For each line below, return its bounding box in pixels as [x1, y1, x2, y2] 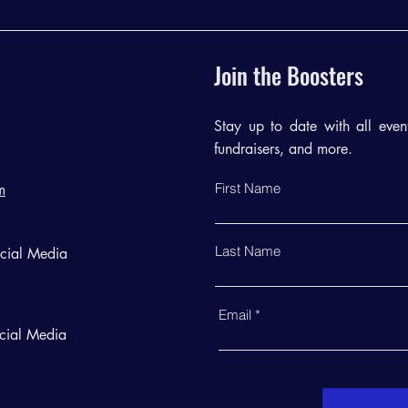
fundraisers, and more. [214, 139, 352, 158]
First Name [215, 179, 280, 197]
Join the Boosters [214, 58, 363, 92]
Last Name [215, 242, 280, 260]
